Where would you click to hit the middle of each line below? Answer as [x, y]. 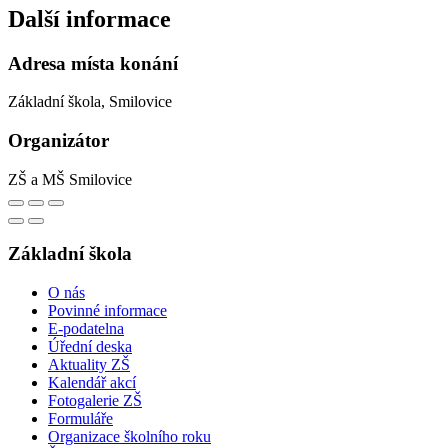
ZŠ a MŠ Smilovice [70, 179]
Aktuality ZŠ [89, 365]
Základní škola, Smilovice [90, 102]
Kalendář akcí [92, 383]
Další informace [89, 18]
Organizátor [58, 140]
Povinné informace [107, 311]
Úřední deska [90, 347]
